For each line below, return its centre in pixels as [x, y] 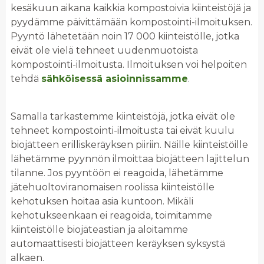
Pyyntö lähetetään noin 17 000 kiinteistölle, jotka [125, 36]
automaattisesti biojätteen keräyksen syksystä [118, 243]
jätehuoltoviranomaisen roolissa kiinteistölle [113, 187]
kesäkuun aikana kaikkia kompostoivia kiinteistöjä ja [131, 8]
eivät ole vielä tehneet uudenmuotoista [104, 50]
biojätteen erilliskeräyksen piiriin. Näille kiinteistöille [129, 144]
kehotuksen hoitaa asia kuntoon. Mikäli [102, 201]
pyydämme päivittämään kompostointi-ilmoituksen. [131, 22]
